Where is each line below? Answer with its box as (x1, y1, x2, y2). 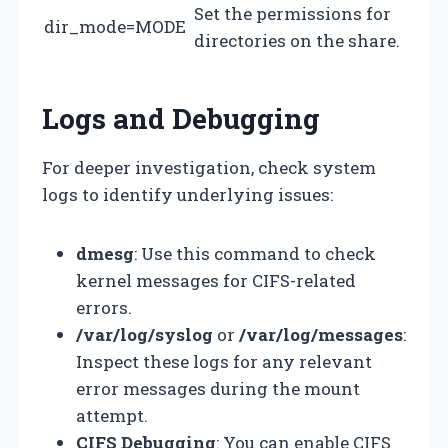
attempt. (76, 403, 148, 427)
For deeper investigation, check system (42, 155, 376, 179)
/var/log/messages (239, 322, 403, 346)
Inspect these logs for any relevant (76, 349, 372, 373)
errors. (76, 295, 132, 319)
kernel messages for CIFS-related (76, 268, 356, 292)
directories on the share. (194, 28, 400, 52)
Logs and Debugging (42, 99, 320, 137)
